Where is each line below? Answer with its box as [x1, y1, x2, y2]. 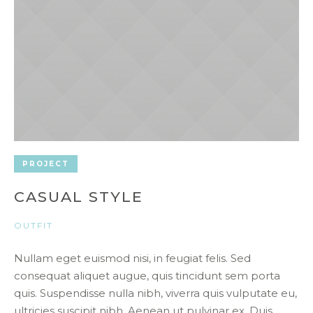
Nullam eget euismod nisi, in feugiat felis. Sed [14, 251, 251, 265]
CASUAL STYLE [14, 187, 143, 205]
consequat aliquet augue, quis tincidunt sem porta [14, 268, 280, 282]
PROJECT [22, 159, 69, 168]
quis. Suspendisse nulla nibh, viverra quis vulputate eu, [14, 286, 297, 300]
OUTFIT [14, 219, 53, 231]
